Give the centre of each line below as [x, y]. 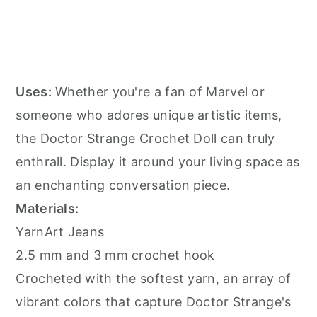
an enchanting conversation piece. [123, 185]
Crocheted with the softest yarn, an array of [154, 279]
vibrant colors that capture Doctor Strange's [154, 302]
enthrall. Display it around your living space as [158, 162]
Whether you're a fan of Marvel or [158, 92]
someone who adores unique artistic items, [149, 115]
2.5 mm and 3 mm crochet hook [115, 255]
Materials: [47, 209]
